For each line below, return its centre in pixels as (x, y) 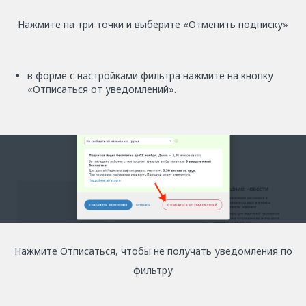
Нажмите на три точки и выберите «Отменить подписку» (153, 25)
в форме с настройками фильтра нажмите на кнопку (150, 76)
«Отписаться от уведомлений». (102, 89)
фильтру (153, 270)
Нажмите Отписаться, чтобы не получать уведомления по (153, 251)
